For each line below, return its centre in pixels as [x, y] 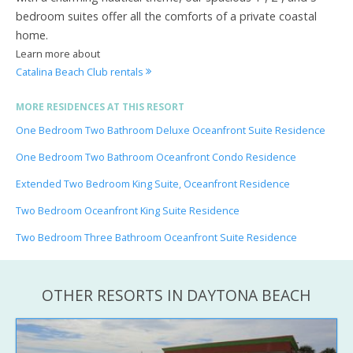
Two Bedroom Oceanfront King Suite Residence [128, 210]
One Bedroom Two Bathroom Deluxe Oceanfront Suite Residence [171, 130]
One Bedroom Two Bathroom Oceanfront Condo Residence [156, 157]
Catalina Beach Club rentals [81, 71]
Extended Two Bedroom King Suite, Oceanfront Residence [153, 184]
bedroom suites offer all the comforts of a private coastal [166, 16]
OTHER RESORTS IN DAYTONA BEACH [176, 295]
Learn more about [58, 53]
